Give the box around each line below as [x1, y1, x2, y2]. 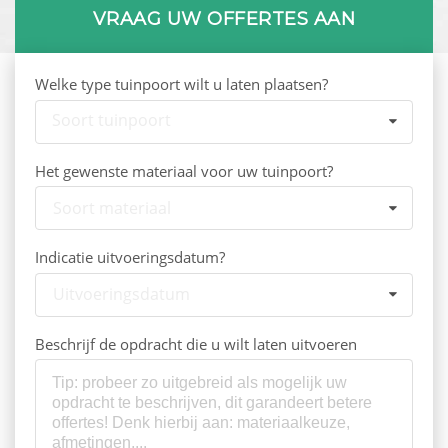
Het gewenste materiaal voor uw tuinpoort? [35, 160, 333, 181]
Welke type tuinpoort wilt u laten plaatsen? [35, 74, 328, 94]
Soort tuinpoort [51, 109, 171, 132]
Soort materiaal [53, 196, 171, 219]
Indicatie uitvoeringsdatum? [35, 247, 225, 268]
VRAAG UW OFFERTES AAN [92, 8, 356, 30]
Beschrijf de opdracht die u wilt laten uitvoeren [35, 333, 357, 354]
